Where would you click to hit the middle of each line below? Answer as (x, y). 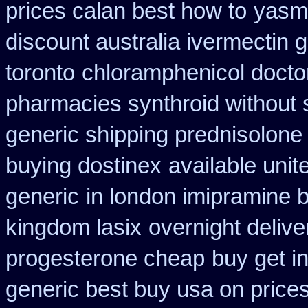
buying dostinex (84, 166)
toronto (40, 73)
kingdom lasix (74, 228)
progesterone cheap (105, 258)
